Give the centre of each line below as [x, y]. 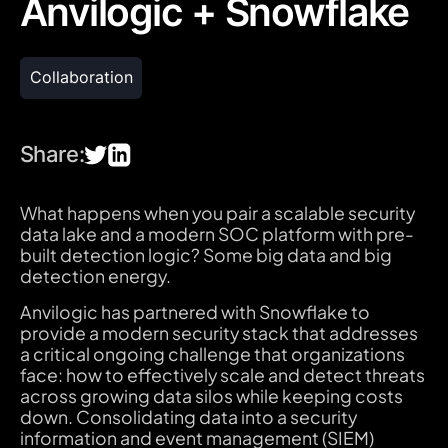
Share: [52, 154]
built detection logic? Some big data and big [205, 254]
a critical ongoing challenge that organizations [212, 354]
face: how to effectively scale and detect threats [222, 375]
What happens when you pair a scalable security [217, 212]
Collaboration [81, 78]
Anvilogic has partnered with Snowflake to [194, 312]
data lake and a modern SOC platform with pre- [216, 233]
